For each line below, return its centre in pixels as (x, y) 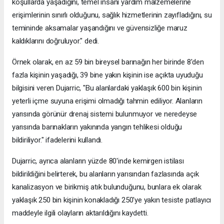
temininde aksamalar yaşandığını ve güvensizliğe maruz (100, 28)
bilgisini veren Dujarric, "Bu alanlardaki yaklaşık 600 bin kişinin (107, 88)
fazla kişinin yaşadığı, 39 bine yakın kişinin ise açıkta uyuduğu (107, 75)
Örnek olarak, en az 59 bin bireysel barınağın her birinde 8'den (108, 62)
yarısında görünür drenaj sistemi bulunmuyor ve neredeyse (105, 114)
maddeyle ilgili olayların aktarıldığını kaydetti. (80, 213)
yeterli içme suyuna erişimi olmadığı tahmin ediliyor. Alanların (107, 101)
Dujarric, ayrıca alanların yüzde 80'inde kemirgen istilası (98, 161)
